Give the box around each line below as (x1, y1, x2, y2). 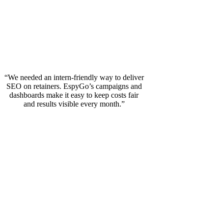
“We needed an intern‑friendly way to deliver (4, 73, 144, 82)
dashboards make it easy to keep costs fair (9, 90, 139, 99)
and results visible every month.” (23, 99, 125, 108)
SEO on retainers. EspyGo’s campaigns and (6, 82, 142, 90)
